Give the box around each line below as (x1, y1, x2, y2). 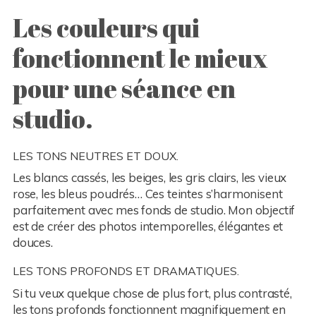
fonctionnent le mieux (12, 41, 267, 75)
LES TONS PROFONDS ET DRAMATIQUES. (12, 264, 239, 279)
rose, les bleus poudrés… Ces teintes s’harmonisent (12, 186, 283, 202)
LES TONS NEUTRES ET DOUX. (12, 148, 178, 163)
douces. (12, 235, 53, 250)
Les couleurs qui (12, 11, 200, 45)
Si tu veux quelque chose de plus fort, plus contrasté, (12, 286, 292, 300)
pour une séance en (12, 71, 236, 106)
